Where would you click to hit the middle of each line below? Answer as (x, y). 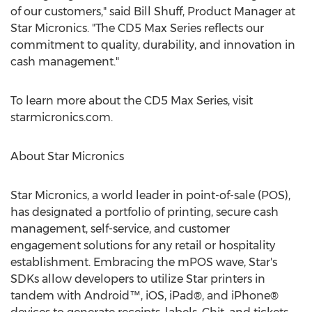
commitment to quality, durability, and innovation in (153, 45)
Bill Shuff (158, 11)
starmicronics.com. (62, 117)
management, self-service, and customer (120, 229)
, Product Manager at (239, 11)
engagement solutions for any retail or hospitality (143, 245)
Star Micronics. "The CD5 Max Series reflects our (137, 28)
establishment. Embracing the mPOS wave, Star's (144, 262)
